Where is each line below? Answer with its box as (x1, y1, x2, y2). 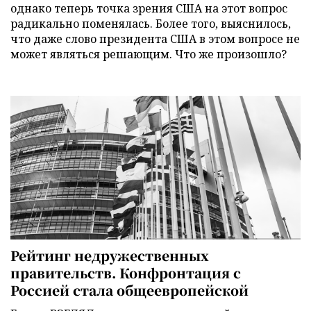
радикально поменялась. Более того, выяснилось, (10, 15, 291, 31)
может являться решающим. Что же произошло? (10, 46, 287, 62)
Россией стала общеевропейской (10, 280, 249, 300)
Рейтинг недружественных (10, 246, 209, 265)
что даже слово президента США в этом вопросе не (10, 31, 300, 47)
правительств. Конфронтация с (10, 263, 241, 283)
